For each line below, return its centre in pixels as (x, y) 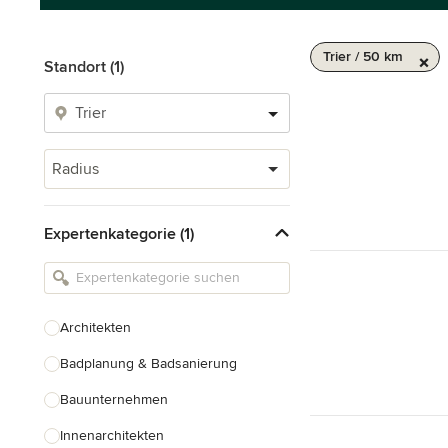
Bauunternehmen (114, 399)
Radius (75, 169)
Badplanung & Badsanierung (148, 363)
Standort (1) (84, 67)
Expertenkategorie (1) (119, 233)
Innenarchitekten (112, 435)
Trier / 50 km (363, 56)
